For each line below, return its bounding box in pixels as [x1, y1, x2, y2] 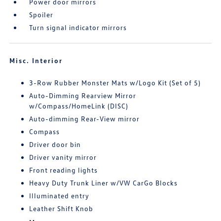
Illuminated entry [29, 191, 90, 200]
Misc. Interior [9, 56, 63, 65]
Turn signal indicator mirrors [29, 23, 127, 32]
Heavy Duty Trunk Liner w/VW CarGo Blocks [29, 179, 178, 187]
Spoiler [29, 10, 54, 19]
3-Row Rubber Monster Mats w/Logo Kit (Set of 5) [29, 78, 201, 87]
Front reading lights [29, 166, 98, 175]
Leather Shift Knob [29, 204, 94, 213]
